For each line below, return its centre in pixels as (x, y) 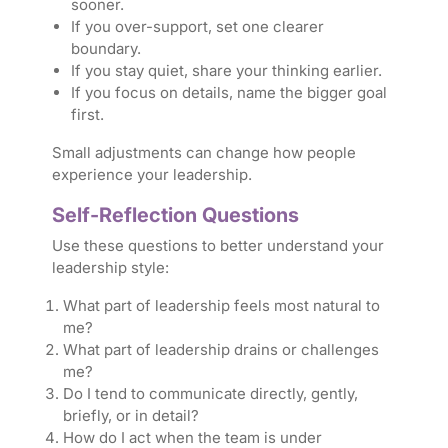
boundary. (105, 49)
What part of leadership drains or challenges (220, 350)
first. (87, 115)
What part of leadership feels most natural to (221, 306)
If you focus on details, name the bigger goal (228, 93)
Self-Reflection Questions (175, 215)
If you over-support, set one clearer (197, 27)
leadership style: (110, 268)
